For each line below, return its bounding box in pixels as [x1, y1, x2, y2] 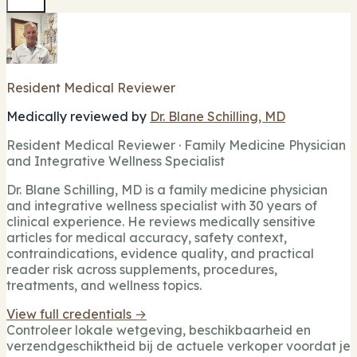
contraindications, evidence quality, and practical [6, 245, 314, 262]
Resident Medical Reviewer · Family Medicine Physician [6, 137, 346, 154]
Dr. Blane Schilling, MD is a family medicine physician [6, 182, 328, 198]
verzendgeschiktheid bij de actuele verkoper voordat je [6, 338, 351, 355]
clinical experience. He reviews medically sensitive [6, 214, 316, 230]
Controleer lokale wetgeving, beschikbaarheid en [6, 322, 311, 339]
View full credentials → [6, 306, 147, 323]
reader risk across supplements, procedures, [6, 261, 277, 278]
